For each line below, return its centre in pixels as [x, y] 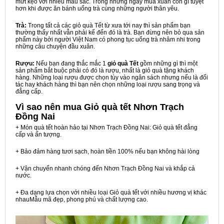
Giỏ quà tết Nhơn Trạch [134, 107]
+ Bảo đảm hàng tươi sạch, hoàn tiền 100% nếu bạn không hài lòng [107, 151]
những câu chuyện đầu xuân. [55, 46]
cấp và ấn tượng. [38, 134]
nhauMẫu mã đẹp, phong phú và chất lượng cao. [82, 199]
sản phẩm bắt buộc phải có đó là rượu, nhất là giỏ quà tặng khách [105, 70]
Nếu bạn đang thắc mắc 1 [71, 63]
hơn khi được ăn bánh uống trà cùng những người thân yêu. [97, 8]
